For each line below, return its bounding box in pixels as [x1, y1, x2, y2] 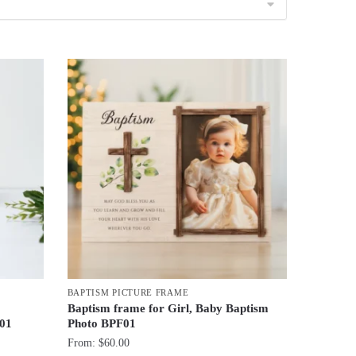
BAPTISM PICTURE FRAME [67, 287, 189, 297]
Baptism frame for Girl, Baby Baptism [67, 301, 269, 315]
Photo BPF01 [67, 316, 136, 330]
